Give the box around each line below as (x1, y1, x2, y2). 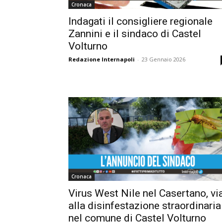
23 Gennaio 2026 (142, 55, 185, 63)
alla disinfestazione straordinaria (68, 200, 221, 212)
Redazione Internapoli (68, 55, 135, 63)
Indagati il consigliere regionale (68, 15, 213, 27)
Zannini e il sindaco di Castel (68, 27, 201, 40)
